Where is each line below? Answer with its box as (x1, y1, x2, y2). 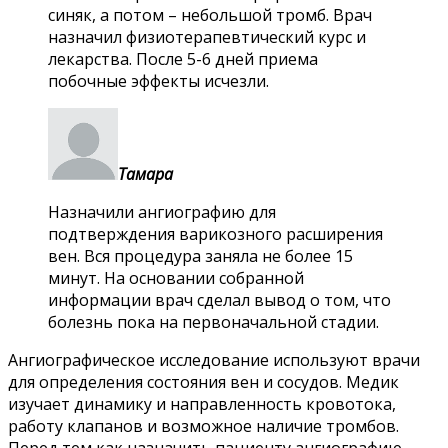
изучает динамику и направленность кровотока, (8, 392, 396, 415)
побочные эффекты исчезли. (48, 69, 269, 92)
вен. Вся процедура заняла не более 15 (48, 244, 353, 267)
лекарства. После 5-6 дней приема (48, 47, 318, 70)
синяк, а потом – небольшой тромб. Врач (48, 3, 372, 26)
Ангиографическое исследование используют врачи (8, 348, 420, 371)
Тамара (118, 162, 173, 185)
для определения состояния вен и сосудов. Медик (8, 370, 399, 393)
